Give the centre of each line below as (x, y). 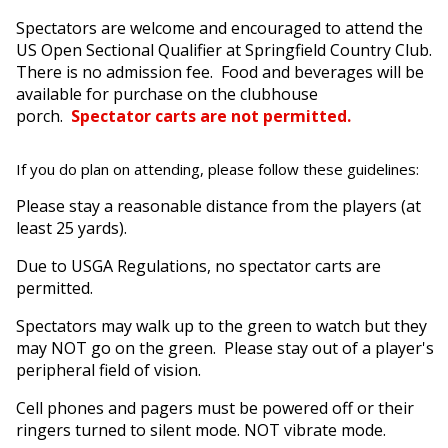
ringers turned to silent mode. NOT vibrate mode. (201, 430)
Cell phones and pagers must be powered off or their (215, 408)
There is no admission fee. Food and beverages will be (220, 72)
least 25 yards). (71, 228)
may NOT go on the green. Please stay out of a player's (225, 348)
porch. (43, 116)
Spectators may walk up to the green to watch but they (221, 326)
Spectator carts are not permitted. (211, 116)
